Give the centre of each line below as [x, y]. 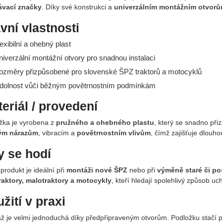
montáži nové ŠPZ [97, 170]
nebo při [142, 170]
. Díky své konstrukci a [78, 7]
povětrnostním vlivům [113, 133]
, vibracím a [57, 133]
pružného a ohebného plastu [105, 122]
